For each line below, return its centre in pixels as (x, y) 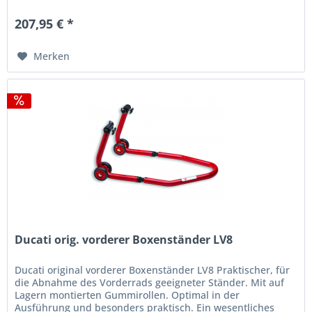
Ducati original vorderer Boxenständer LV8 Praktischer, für (153, 270)
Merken (52, 56)
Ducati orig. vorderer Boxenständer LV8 (124, 239)
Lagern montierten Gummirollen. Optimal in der (127, 295)
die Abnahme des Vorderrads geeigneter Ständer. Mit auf (150, 282)
